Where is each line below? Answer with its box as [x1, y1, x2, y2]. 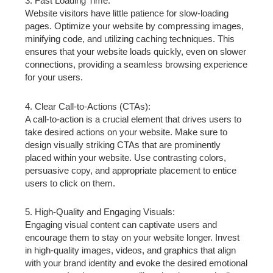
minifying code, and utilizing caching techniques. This [25, 34, 235, 44]
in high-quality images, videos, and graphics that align [25, 244, 236, 255]
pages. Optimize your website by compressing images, [25, 21, 244, 32]
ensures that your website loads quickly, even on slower [25, 46, 247, 57]
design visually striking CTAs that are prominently [25, 139, 221, 150]
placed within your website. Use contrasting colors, [25, 152, 227, 163]
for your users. [25, 72, 83, 83]
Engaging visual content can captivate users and [25, 219, 218, 230]
